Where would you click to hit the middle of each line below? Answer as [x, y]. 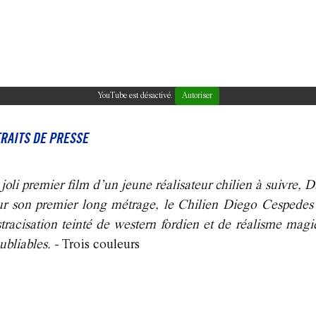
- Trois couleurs [95, 245]
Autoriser [197, 96]
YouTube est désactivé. [136, 96]
